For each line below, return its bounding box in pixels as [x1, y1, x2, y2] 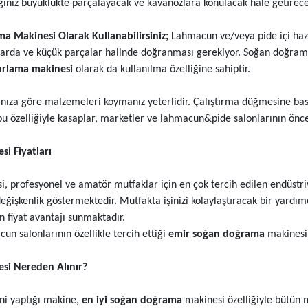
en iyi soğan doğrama [81, 295, 185, 307]
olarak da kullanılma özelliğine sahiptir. [75, 64, 250, 76]
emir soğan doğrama [168, 229, 267, 241]
